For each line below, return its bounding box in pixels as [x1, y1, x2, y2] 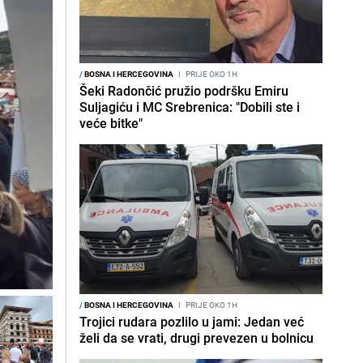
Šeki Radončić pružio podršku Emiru [79, 82, 288, 100]
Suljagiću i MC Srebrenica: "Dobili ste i [79, 98, 300, 116]
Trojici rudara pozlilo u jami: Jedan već [79, 313, 304, 331]
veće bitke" [79, 114, 143, 132]
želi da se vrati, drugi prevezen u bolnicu [79, 329, 314, 347]
